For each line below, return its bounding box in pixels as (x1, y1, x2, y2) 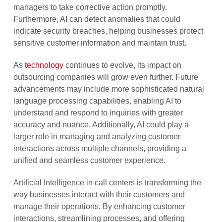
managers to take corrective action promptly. (13, 2, 167, 11)
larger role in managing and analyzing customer (13, 132, 180, 141)
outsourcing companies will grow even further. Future (13, 72, 198, 81)
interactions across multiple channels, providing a (13, 144, 186, 153)
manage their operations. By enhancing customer (13, 202, 185, 211)
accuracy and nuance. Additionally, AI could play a (13, 120, 189, 129)
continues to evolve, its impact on (63, 60, 181, 69)
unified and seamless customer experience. (13, 156, 166, 165)
